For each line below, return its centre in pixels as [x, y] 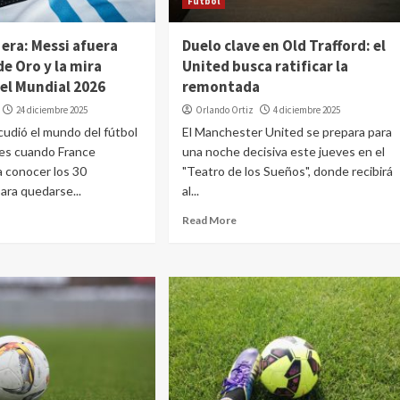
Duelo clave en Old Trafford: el [283, 46]
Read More [209, 220]
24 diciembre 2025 [52, 110]
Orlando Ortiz [224, 110]
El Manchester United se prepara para [287, 132]
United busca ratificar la [265, 66]
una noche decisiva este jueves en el [283, 151]
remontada [221, 87]
